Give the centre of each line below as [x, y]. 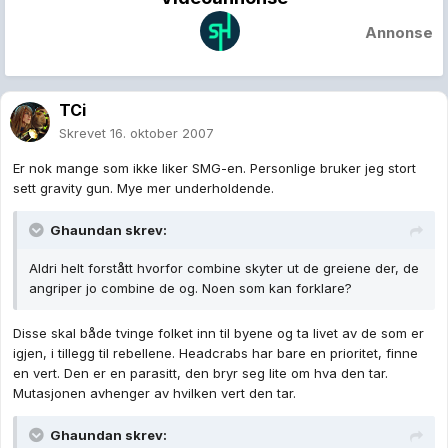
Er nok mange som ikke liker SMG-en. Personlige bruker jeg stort [214, 168]
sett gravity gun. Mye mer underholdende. [143, 188]
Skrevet [84, 133]
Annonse [399, 33]
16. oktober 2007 [162, 133]
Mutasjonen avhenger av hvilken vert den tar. [154, 393]
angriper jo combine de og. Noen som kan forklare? [190, 288]
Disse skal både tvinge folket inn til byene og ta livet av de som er [218, 333]
